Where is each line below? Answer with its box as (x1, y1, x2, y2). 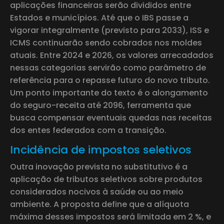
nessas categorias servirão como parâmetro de (10, 61, 206, 73)
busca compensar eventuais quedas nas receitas (10, 111, 212, 123)
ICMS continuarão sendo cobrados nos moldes (10, 36, 202, 48)
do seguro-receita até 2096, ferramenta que (10, 99, 191, 111)
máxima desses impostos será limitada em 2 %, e (10, 210, 211, 222)
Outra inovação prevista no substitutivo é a (10, 160, 187, 172)
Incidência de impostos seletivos (10, 141, 191, 157)
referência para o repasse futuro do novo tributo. (10, 74, 210, 86)
